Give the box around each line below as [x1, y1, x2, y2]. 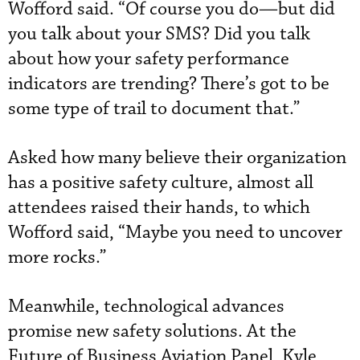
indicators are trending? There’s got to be [8, 72, 329, 96]
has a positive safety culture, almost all [8, 170, 313, 194]
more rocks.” [8, 245, 107, 269]
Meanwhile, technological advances [8, 294, 284, 318]
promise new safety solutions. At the [8, 319, 297, 343]
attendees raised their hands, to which [8, 195, 310, 219]
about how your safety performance [8, 47, 289, 71]
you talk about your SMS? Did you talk [8, 22, 310, 46]
